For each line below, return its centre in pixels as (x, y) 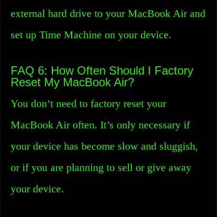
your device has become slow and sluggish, (105, 146)
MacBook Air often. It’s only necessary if (101, 125)
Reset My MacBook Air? (73, 82)
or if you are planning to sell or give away (101, 167)
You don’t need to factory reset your (89, 103)
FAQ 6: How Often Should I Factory (102, 70)
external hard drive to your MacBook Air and (108, 13)
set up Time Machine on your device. (91, 35)
